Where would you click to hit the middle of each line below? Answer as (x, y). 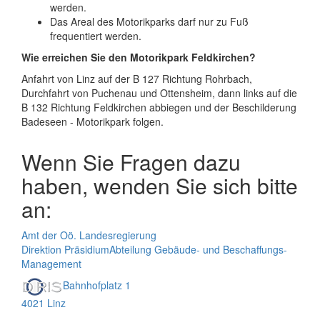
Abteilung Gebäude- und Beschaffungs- (198, 249)
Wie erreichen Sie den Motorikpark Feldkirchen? (139, 57)
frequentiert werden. (96, 36)
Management (51, 264)
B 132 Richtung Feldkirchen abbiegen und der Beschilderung (159, 107)
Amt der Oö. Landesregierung (89, 235)
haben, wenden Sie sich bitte (160, 185)
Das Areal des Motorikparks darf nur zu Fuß (149, 21)
